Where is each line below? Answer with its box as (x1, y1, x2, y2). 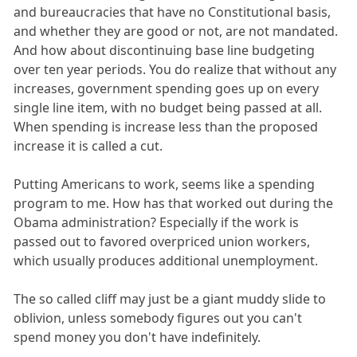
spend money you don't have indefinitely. (14, 328, 261, 347)
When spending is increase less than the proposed (14, 118, 319, 136)
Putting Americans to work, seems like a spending (14, 175, 316, 194)
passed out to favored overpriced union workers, (14, 233, 311, 251)
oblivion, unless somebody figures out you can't (14, 309, 303, 328)
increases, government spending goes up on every (14, 80, 320, 98)
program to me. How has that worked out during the (14, 194, 334, 213)
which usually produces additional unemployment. (14, 252, 319, 270)
